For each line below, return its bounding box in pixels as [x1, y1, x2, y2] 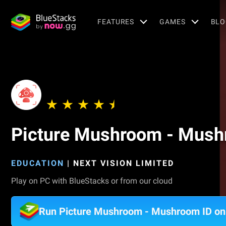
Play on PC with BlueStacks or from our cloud [11, 176, 173, 186]
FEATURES [97, 17, 135, 26]
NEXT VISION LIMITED [73, 158, 174, 168]
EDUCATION [11, 158, 64, 168]
